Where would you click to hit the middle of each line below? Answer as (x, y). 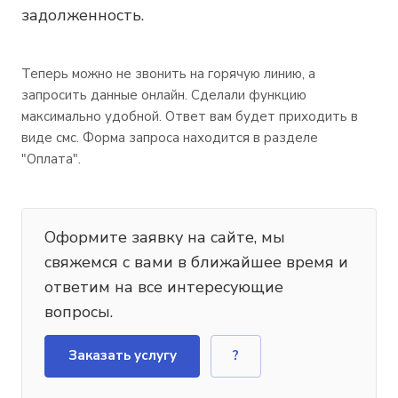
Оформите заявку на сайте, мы (165, 238)
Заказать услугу (122, 356)
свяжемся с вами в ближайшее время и (196, 263)
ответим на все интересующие (164, 287)
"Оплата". (51, 159)
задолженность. (83, 15)
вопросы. (79, 312)
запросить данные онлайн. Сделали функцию (164, 95)
